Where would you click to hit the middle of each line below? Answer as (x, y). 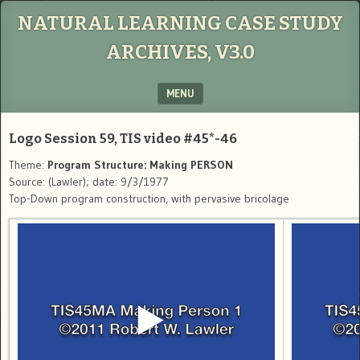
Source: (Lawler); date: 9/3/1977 (89, 182)
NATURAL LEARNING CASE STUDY (180, 23)
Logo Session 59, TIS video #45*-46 (123, 139)
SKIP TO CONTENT (52, 123)
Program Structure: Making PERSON (140, 165)
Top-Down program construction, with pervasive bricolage (149, 198)
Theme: (28, 165)
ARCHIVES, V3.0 (180, 52)
